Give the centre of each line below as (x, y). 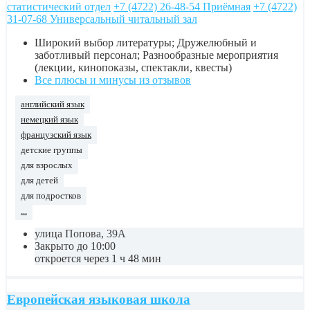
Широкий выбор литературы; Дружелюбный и (146, 43)
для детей (39, 181)
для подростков (51, 196)
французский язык (56, 135)
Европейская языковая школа (99, 299)
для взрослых (47, 166)
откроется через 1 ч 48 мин (98, 259)
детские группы (52, 151)
